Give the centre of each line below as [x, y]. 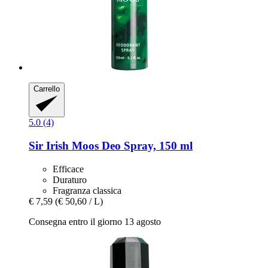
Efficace [68, 169]
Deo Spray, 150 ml [146, 145]
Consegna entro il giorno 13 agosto [95, 221]
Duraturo [70, 179]
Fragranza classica [87, 190]
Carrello [47, 89]
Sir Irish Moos [64, 145]
